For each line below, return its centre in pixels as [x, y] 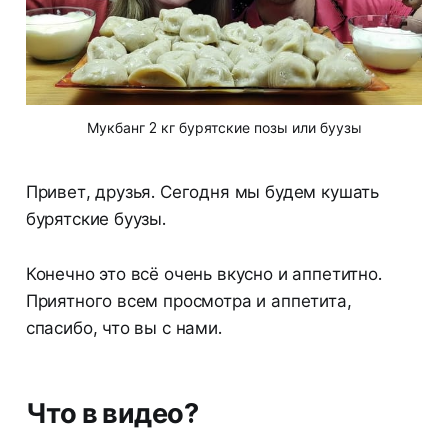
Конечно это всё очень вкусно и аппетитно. [203, 274]
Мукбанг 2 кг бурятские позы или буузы [224, 128]
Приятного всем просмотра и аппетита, [188, 301]
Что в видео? [112, 414]
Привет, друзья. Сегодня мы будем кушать [202, 192]
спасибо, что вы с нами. [123, 328]
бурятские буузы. [95, 219]
